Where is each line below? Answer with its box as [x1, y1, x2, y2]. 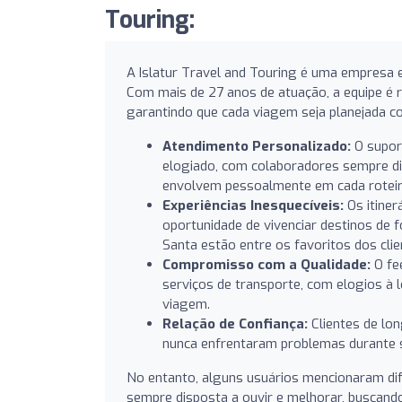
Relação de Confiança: [162, 314, 308, 333]
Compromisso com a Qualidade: [162, 255, 371, 274]
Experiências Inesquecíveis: [162, 196, 344, 214]
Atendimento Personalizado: [162, 136, 351, 155]
